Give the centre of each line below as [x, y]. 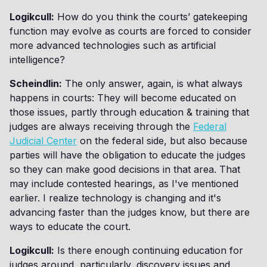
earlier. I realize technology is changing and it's [115, 198]
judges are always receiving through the [101, 126]
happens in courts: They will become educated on [123, 98]
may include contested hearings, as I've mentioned [124, 184]
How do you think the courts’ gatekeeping [151, 17]
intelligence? [37, 60]
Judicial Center [43, 141]
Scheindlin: [36, 83]
